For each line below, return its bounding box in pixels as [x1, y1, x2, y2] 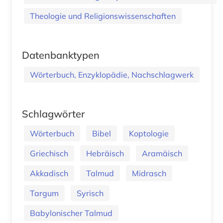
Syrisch [77, 188, 104, 198]
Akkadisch [30, 168, 68, 178]
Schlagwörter [22, 107, 85, 120]
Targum [30, 188, 59, 198]
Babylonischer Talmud [30, 208, 112, 218]
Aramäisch [142, 148, 182, 158]
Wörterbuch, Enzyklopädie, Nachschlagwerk [30, 69, 194, 80]
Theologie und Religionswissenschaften [30, 10, 176, 21]
